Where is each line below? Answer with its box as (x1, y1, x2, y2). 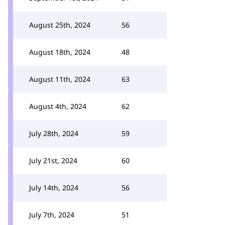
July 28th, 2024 (29, 129, 78, 138)
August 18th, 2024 (29, 47, 90, 57)
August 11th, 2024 (29, 74, 90, 84)
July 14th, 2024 (29, 183, 78, 192)
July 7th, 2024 (29, 210, 74, 219)
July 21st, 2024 (29, 156, 77, 165)
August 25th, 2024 (29, 20, 90, 30)
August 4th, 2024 (29, 101, 86, 111)
